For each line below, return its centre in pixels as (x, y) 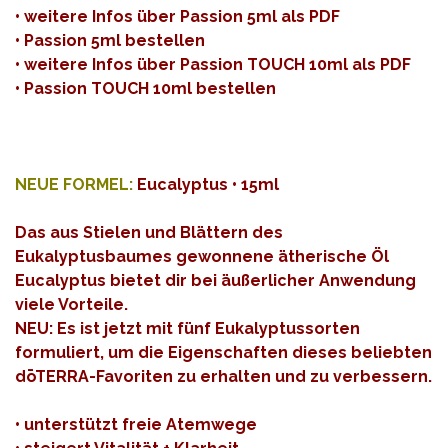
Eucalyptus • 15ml (206, 184)
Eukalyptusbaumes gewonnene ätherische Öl (202, 256)
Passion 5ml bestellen (114, 40)
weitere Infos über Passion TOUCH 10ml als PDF (217, 64)
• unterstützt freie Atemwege (136, 424)
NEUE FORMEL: (74, 184)
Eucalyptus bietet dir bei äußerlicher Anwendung (215, 280)
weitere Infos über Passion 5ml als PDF (182, 16)
